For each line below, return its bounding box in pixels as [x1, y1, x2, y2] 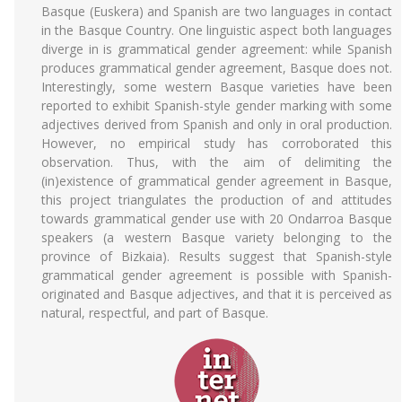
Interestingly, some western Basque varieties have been [41, 78, 392, 95]
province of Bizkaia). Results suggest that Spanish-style [41, 248, 392, 265]
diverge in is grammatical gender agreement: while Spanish [41, 40, 392, 57]
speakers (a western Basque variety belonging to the [41, 229, 392, 246]
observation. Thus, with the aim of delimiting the [41, 153, 392, 170]
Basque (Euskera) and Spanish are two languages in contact [41, 3, 392, 20]
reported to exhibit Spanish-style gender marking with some [41, 97, 392, 114]
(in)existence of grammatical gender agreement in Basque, [41, 172, 392, 189]
